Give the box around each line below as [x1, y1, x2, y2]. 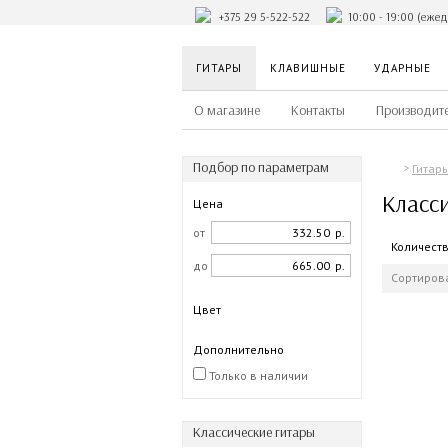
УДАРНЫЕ [374, 61, 431, 75]
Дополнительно [193, 342, 284, 357]
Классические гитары [193, 424, 315, 441]
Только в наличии [206, 368, 308, 383]
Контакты [291, 102, 345, 119]
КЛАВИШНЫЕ [270, 61, 346, 75]
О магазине [194, 102, 260, 119]
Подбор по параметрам [193, 159, 329, 176]
